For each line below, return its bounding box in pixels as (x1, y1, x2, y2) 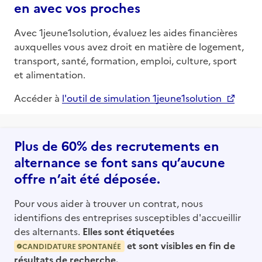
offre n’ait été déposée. (14, 168, 160, 187)
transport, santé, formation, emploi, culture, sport (14, 53, 237, 67)
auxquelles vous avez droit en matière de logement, (14, 39, 244, 53)
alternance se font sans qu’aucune (14, 152, 225, 171)
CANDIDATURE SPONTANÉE (22, 240, 121, 251)
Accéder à (14, 91, 60, 104)
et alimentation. (14, 67, 85, 81)
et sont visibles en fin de (125, 238, 235, 251)
